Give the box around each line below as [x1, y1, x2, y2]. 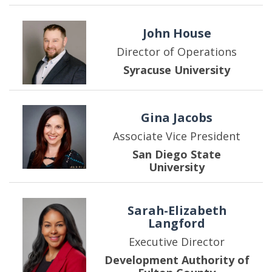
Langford [148, 214, 206, 231]
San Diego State [132, 147, 222, 162]
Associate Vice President [113, 129, 241, 144]
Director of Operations [117, 44, 237, 59]
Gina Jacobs [141, 109, 213, 126]
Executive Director [129, 234, 225, 249]
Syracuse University [123, 62, 231, 77]
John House [142, 24, 211, 41]
